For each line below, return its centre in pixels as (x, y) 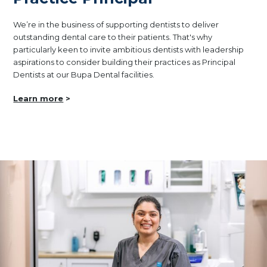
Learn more (38, 99)
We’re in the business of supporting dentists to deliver (116, 24)
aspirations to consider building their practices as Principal (125, 62)
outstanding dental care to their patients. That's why (113, 37)
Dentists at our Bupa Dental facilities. (84, 74)
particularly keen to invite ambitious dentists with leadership (129, 49)
